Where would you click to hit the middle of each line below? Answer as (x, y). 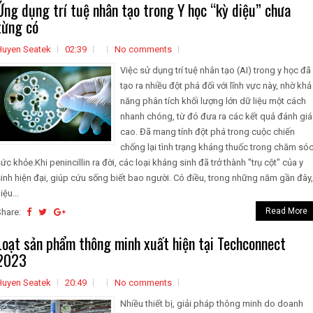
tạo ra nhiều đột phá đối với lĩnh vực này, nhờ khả (216, 86)
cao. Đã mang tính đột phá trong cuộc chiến (208, 132)
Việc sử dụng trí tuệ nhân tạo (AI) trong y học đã (216, 70)
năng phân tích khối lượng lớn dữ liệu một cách (213, 101)
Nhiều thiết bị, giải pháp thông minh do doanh (212, 304)
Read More (286, 211)
